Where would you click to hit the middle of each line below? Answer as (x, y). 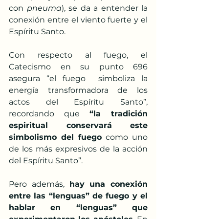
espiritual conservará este (78, 125)
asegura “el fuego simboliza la (78, 78)
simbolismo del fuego (55, 137)
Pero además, (39, 184)
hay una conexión (108, 184)
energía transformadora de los (78, 90)
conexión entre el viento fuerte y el (78, 20)
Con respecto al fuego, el (78, 55)
